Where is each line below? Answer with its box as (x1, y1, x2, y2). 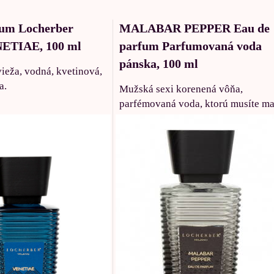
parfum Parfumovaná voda (119, 39, 262, 53)
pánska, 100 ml (119, 56, 198, 70)
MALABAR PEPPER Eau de (119, 21, 270, 35)
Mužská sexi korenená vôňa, (119, 83, 243, 95)
